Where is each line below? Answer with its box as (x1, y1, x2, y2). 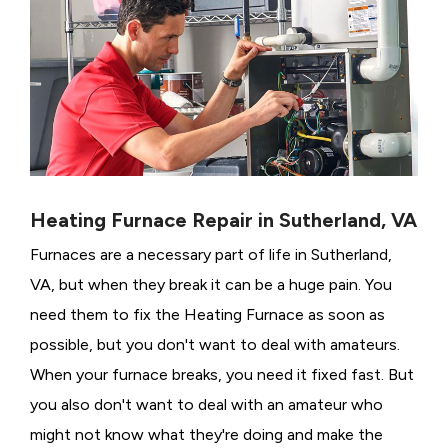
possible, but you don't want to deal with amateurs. (30, 335, 400, 355)
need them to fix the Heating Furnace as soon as (30, 305, 385, 325)
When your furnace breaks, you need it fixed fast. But (30, 365, 414, 385)
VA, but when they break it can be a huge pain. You (30, 275, 392, 295)
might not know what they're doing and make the (30, 425, 383, 445)
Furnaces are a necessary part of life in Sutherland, (30, 245, 392, 265)
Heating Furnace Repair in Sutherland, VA (30, 208, 417, 233)
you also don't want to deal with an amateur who (30, 395, 383, 415)
